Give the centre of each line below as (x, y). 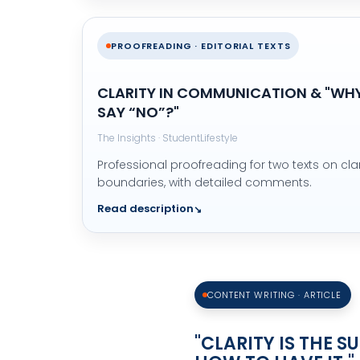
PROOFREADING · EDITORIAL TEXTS (201, 46)
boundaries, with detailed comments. (205, 182)
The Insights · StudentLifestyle (168, 138)
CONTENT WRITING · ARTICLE (274, 295)
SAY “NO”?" (138, 112)
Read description (145, 209)
